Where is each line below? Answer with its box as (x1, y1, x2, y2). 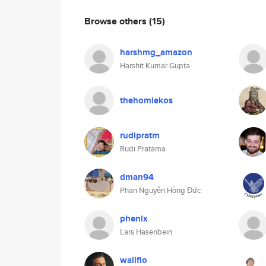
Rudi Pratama (120, 143, 166, 154)
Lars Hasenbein (120, 226, 172, 237)
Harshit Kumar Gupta (120, 60, 190, 71)
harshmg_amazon (120, 46, 192, 59)
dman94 (120, 170, 154, 183)
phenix (120, 212, 148, 225)
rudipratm (120, 129, 160, 142)
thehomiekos (120, 94, 173, 107)
